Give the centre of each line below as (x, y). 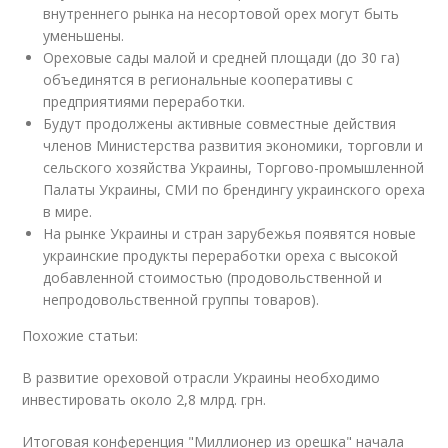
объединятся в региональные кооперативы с (198, 79)
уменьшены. (84, 35)
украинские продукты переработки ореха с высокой (221, 255)
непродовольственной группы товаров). (181, 299)
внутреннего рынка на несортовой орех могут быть (221, 13)
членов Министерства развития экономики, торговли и (233, 145)
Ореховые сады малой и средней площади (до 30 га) (222, 57)
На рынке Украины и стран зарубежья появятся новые (230, 233)
